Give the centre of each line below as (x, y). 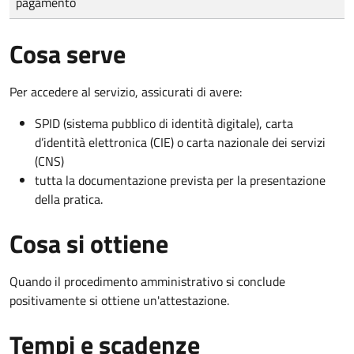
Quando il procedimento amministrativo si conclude (147, 282)
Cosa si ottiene (89, 244)
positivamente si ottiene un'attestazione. (119, 301)
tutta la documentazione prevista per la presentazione (180, 181)
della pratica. (69, 200)
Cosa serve (68, 54)
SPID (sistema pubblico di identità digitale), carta (164, 124)
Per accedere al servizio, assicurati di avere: (126, 92)
